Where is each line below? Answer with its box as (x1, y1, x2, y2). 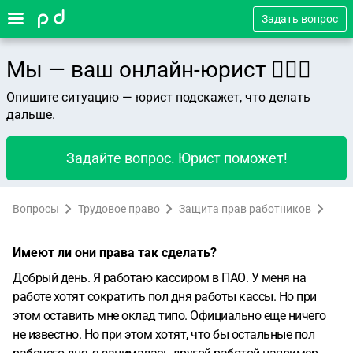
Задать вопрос (262, 13, 338, 25)
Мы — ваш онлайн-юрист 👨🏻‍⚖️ (6, 57, 311, 83)
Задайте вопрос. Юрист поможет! (65, 150, 288, 166)
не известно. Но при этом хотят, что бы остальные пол (13, 327, 314, 342)
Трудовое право (78, 203, 160, 215)
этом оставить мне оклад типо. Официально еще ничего (13, 308, 326, 323)
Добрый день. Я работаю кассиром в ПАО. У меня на (13, 270, 306, 285)
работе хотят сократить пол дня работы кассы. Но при (13, 289, 317, 304)
